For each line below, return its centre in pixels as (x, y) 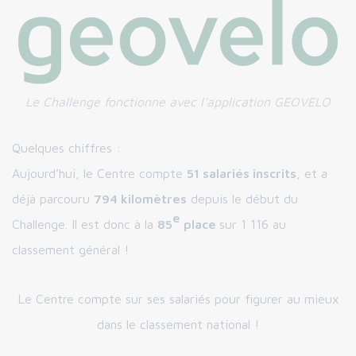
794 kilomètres (140, 199)
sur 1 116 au (253, 224)
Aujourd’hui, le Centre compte (99, 174)
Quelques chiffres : (66, 148)
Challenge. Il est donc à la (85, 224)
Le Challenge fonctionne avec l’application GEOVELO (178, 102)
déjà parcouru (53, 199)
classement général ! (70, 250)
